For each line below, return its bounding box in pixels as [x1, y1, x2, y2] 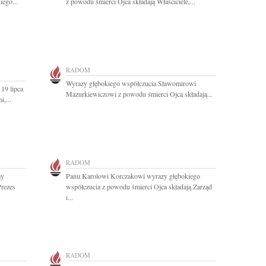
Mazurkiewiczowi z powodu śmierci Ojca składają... [66, 89, 213, 99]
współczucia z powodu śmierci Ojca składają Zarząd [66, 182, 212, 191]
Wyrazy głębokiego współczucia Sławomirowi [66, 78, 196, 88]
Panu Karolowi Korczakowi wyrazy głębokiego [66, 171, 200, 180]
